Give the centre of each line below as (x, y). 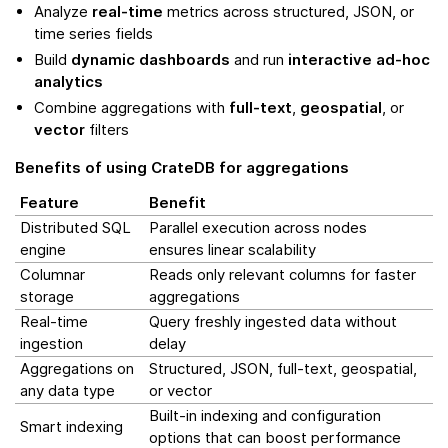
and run (259, 60)
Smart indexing (71, 427)
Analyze (63, 12)
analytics (69, 82)
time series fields (94, 34)
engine (43, 250)
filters (107, 130)
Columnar (52, 275)
